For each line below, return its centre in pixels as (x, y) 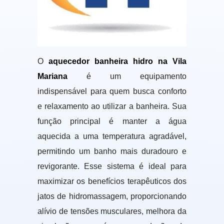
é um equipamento (127, 76)
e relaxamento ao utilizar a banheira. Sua (112, 106)
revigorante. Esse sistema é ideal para (112, 166)
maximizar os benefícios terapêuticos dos (112, 181)
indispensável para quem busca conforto (112, 91)
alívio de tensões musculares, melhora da (112, 211)
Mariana (52, 76)
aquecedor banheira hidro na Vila (117, 61)
